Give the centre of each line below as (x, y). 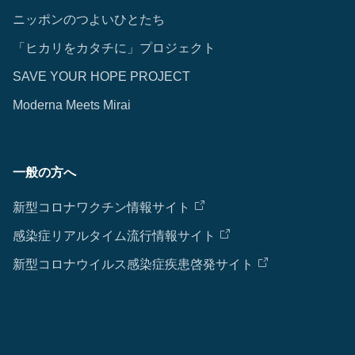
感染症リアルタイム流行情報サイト (114, 236)
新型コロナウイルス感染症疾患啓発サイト (133, 264)
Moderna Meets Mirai (72, 105)
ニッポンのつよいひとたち (89, 19)
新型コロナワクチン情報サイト (101, 207)
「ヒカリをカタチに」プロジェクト (114, 48)
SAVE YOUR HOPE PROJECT (101, 76)
